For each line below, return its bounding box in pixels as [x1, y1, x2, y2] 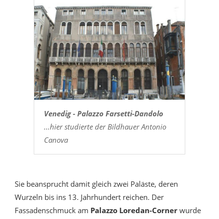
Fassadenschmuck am [15, 205, 90, 216]
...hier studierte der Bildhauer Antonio [44, 122, 166, 132]
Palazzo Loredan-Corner [90, 205, 177, 216]
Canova [44, 135, 68, 145]
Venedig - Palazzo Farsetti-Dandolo [44, 109, 163, 119]
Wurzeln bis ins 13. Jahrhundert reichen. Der [15, 192, 164, 202]
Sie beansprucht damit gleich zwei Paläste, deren [15, 179, 178, 189]
